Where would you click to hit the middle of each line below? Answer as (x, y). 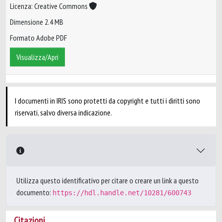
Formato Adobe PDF (38, 38)
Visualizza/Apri (37, 57)
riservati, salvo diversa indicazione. (63, 112)
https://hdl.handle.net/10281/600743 (122, 193)
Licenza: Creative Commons (50, 6)
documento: (34, 192)
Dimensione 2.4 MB (37, 22)
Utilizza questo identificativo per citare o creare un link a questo (108, 180)
